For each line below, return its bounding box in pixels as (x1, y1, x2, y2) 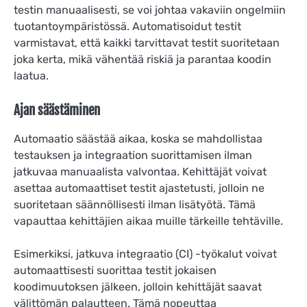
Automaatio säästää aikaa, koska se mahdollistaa (14, 132, 262, 146)
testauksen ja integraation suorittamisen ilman (14, 149, 252, 162)
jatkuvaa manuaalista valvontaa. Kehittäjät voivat (14, 165, 267, 179)
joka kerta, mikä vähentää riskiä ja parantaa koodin (14, 52, 271, 66)
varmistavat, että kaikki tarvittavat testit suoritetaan (14, 36, 280, 49)
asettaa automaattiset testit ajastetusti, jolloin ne (14, 182, 265, 195)
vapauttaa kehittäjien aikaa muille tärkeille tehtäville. (14, 214, 283, 228)
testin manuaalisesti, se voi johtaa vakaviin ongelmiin (14, 3, 286, 16)
